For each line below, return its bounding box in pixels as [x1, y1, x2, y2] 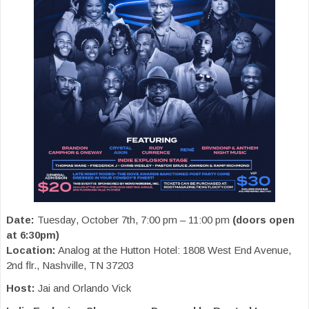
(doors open [232, 213, 295, 226]
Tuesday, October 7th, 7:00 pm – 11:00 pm [34, 213, 232, 226]
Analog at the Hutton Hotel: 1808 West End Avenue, [56, 243, 291, 256]
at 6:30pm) [6, 228, 59, 241]
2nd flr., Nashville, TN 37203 [6, 259, 134, 271]
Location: [6, 243, 56, 256]
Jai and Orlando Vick [35, 281, 131, 294]
